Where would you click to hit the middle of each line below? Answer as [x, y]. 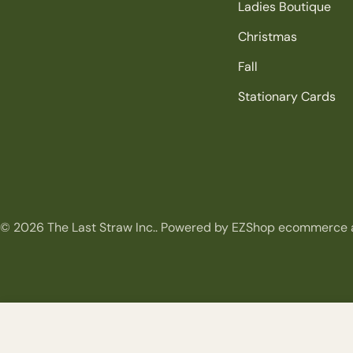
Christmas [268, 37]
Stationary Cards [287, 97]
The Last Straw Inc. [101, 227]
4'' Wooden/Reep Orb [133, 334]
